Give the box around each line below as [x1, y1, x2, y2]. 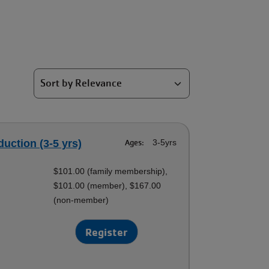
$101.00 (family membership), [53, 166, 168, 176]
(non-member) [53, 195, 109, 205]
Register [85, 225, 128, 238]
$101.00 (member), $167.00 [53, 181, 162, 190]
